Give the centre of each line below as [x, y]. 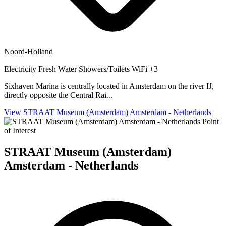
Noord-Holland [29, 51]
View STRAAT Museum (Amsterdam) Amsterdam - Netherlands [108, 112]
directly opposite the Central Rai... [58, 95]
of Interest [20, 130]
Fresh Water [59, 69]
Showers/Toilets [105, 69]
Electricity [21, 69]
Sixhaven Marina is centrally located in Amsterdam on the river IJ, [109, 86]
